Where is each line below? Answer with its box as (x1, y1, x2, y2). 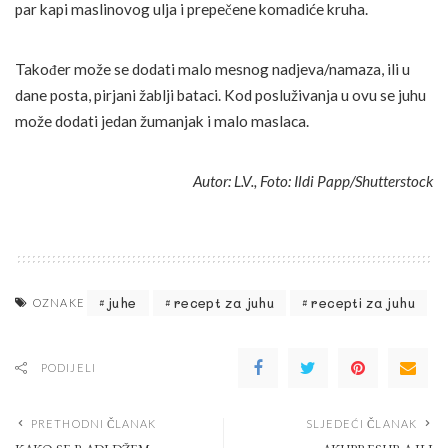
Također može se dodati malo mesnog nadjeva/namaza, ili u (15, 59, 410, 78)
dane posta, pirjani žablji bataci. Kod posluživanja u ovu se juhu (15, 85, 426, 104)
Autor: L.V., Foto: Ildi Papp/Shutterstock (193, 171, 433, 190)
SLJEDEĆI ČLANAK (305, 416, 417, 430)
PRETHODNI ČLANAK (31, 416, 157, 430)
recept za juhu (173, 294, 275, 312)
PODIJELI (41, 360, 96, 374)
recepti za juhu (311, 294, 415, 312)
